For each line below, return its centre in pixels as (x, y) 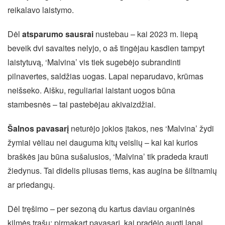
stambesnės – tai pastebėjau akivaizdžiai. (82, 104)
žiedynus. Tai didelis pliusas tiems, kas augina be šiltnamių (112, 171)
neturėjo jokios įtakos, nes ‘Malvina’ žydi (141, 129)
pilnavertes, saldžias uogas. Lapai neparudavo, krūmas (105, 76)
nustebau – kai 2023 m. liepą (146, 34)
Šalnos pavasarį (38, 129)
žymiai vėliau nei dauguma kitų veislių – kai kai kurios (103, 143)
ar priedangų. (31, 185)
